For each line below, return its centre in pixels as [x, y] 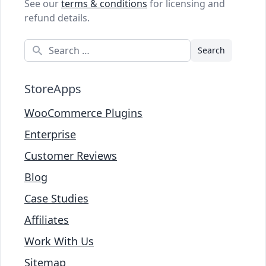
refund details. [57, 18]
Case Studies [56, 198]
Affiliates [47, 219]
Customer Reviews [71, 155]
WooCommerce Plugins [83, 113]
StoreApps [53, 88]
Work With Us [59, 241]
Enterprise [50, 134]
